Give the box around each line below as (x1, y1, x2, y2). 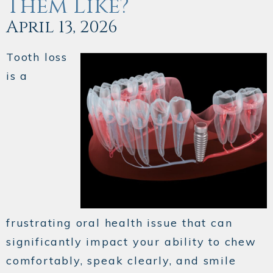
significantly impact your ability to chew (6, 235, 257, 249)
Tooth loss (6, 50, 68, 65)
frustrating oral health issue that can (6, 216, 233, 230)
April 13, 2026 (6, 16, 118, 39)
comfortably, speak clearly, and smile (6, 253, 236, 268)
